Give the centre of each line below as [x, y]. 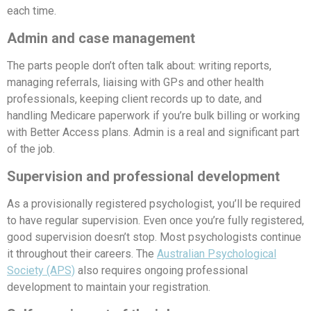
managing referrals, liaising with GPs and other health [135, 82]
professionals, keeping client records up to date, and [134, 99]
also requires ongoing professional [161, 270]
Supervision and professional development [143, 176]
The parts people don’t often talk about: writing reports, [139, 65]
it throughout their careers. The [82, 253]
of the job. [31, 149]
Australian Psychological [217, 253]
